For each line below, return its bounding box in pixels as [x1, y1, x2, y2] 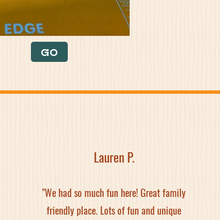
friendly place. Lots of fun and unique [47, 203, 181, 218]
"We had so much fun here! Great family [42, 185, 186, 200]
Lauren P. [94, 147, 135, 166]
